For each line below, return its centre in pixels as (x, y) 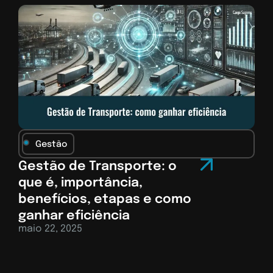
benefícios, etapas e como (105, 199)
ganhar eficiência (74, 216)
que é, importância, (80, 183)
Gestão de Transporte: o (97, 166)
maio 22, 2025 (50, 229)
